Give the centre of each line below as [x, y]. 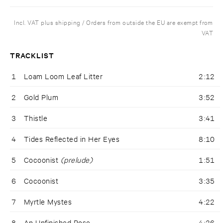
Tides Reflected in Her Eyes [72, 139]
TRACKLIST [32, 55]
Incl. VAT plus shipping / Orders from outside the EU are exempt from [113, 22]
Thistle [36, 118]
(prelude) [77, 160]
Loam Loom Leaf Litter [63, 76]
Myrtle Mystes [48, 202]
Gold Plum [41, 97]
